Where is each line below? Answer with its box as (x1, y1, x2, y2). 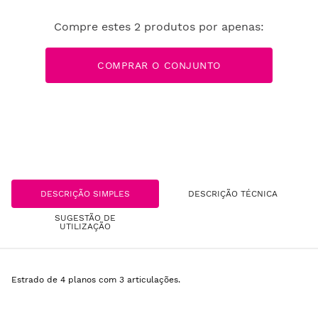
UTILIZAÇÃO (60, 221, 111, 231)
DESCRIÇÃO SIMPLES (40, 188, 130, 199)
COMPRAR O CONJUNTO (97, 60, 221, 71)
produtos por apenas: (141, 20, 264, 33)
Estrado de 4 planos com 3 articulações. (11, 275, 180, 285)
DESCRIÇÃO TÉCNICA (188, 188, 278, 199)
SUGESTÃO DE (55, 212, 116, 223)
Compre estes (54, 20, 134, 33)
